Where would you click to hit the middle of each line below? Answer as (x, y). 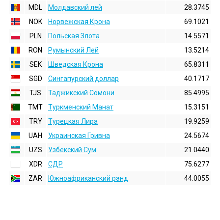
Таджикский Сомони (81, 93)
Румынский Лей (73, 50)
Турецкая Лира (73, 121)
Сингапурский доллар (83, 79)
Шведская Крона (76, 64)
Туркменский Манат (81, 107)
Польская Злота (74, 36)
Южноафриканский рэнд (88, 178)
